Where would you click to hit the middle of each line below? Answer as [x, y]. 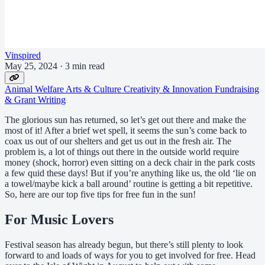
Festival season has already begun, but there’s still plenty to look [124, 244]
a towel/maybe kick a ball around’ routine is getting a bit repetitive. [129, 183]
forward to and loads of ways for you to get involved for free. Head [130, 255]
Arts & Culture [95, 89]
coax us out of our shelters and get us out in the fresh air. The [118, 141]
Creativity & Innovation [169, 89]
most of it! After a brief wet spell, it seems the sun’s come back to [126, 130]
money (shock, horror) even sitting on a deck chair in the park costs [130, 162]
